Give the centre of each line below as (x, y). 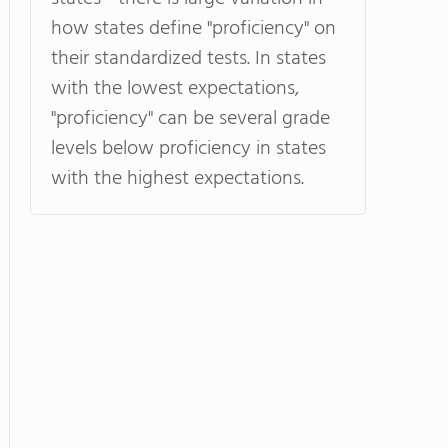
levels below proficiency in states (188, 149)
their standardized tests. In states (188, 59)
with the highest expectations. (177, 179)
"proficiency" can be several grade (190, 119)
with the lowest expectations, (175, 89)
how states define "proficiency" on (193, 29)
